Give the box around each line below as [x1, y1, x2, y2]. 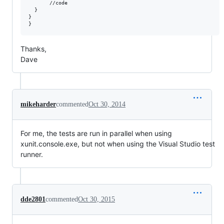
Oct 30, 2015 [78, 195, 115, 203]
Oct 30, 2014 [88, 100, 125, 108]
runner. [20, 150, 43, 158]
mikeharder [20, 100, 56, 108]
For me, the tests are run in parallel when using [20, 129, 172, 137]
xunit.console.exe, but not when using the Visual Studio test [20, 139, 215, 148]
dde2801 [20, 195, 45, 203]
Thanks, [20, 44, 46, 53]
